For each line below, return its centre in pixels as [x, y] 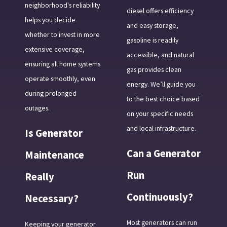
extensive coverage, [54, 49]
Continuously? [160, 197]
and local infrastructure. [161, 128]
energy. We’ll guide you [161, 84]
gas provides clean [154, 70]
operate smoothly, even [60, 79]
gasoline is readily [152, 40]
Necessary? [51, 199]
